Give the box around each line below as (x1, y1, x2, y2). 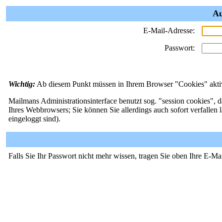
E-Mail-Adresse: (143, 26, 195, 35)
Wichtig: (8, 80, 35, 88)
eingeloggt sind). (8, 114, 60, 123)
